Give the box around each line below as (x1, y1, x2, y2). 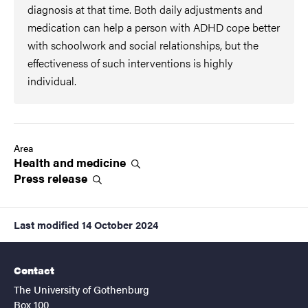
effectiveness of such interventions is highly (27, 54, 232, 71)
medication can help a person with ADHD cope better (27, 19, 280, 35)
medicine (76, 153, 129, 170)
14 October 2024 (82, 217, 158, 232)
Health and (14, 153, 76, 170)
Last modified (14, 217, 79, 232)
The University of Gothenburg (14, 281, 149, 296)
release (47, 169, 90, 186)
